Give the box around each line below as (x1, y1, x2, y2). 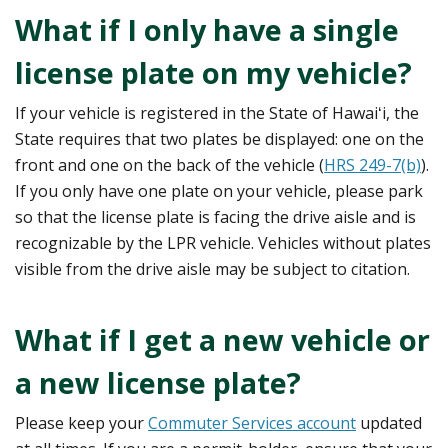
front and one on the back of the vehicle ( (15, 153, 324, 176)
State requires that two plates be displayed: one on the (15, 127, 424, 150)
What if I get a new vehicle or (15, 319, 430, 359)
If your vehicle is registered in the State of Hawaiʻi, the (15, 101, 419, 124)
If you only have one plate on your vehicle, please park (15, 179, 423, 202)
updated (356, 411, 422, 434)
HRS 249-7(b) (324, 153, 421, 176)
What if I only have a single (15, 9, 399, 49)
